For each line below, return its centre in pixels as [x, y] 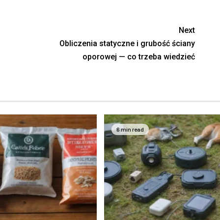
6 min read [130, 129]
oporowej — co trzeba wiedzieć [139, 57]
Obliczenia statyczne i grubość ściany [127, 44]
